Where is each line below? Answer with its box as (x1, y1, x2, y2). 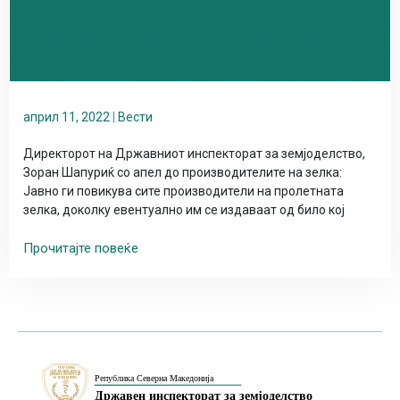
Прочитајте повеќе (23, 240, 138, 257)
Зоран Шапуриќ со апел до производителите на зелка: (23, 165, 342, 180)
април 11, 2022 (23, 110, 110, 125)
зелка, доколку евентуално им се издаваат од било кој (23, 203, 345, 218)
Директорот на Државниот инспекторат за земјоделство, (23, 146, 365, 162)
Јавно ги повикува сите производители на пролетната (23, 184, 344, 199)
